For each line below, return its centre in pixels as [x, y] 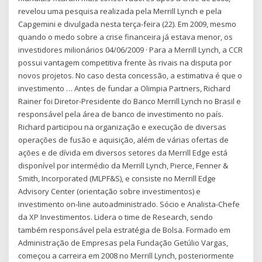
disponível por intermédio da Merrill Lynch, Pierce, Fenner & [123, 165]
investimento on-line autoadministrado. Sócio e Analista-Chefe [129, 204]
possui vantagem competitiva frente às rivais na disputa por [125, 62]
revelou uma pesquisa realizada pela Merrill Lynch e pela [120, 11]
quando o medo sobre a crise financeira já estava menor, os [126, 37]
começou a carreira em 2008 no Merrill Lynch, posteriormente [126, 255]
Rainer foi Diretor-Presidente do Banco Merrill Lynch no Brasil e [130, 101]
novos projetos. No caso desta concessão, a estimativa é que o [130, 75]
